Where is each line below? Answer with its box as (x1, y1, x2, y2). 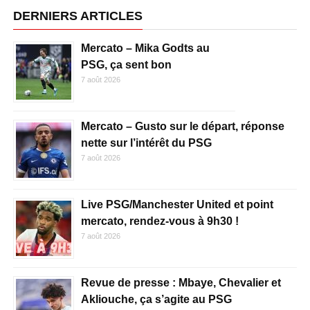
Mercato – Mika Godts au (80, 42, 210, 54)
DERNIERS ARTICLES (12, 8, 143, 23)
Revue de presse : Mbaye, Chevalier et (80, 276, 281, 289)
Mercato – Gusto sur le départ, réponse (80, 120, 284, 132)
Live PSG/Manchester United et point (80, 198, 273, 210)
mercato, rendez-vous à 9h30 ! (80, 215, 239, 227)
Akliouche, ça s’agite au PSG (80, 293, 232, 305)
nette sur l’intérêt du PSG (80, 136, 212, 149)
